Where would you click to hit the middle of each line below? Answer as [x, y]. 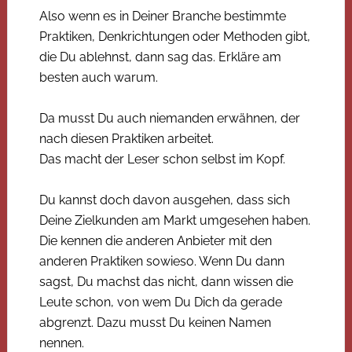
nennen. [61, 343]
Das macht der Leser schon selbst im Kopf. [162, 159]
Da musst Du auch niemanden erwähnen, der [169, 118]
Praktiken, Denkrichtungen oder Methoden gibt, [174, 36]
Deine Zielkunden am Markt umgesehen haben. [174, 220]
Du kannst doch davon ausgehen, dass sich [164, 200]
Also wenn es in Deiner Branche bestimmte [162, 16]
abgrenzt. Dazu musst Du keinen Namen [155, 322]
